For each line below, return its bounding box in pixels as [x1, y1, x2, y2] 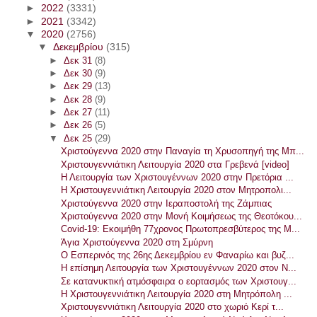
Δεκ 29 [63, 81, 95, 92]
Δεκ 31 [63, 54, 95, 66]
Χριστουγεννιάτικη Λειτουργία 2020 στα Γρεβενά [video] [61, 158, 290, 170]
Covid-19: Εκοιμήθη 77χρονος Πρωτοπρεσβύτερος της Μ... [61, 224, 301, 235]
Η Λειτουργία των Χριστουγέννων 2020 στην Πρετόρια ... [61, 171, 294, 183]
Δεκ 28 [63, 93, 95, 105]
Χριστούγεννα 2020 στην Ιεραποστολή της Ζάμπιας [61, 197, 272, 209]
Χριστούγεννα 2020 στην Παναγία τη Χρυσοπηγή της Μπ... [61, 146, 305, 157]
